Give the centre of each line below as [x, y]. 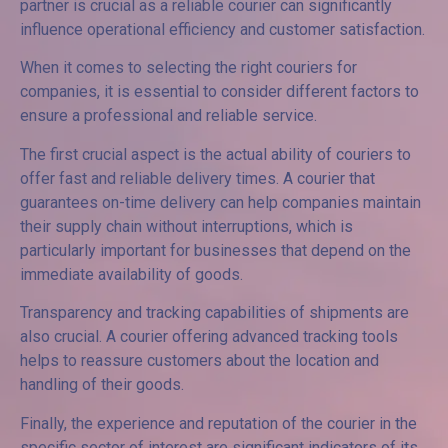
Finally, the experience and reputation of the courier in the [218, 423]
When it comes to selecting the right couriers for [188, 68]
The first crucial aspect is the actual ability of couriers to [215, 154]
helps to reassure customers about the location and [199, 361]
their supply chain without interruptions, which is [186, 226]
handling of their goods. [102, 385]
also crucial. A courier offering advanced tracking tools [209, 337]
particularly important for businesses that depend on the [215, 250]
